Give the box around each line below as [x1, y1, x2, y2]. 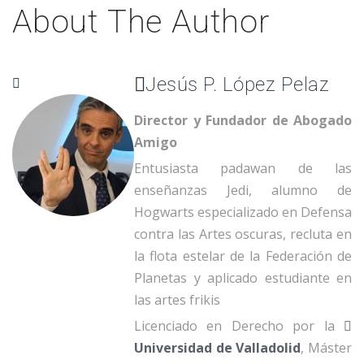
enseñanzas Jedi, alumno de [134, 181, 352, 200]
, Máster [301, 339, 353, 357]
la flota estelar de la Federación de [134, 247, 352, 266]
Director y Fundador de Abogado [134, 111, 352, 130]
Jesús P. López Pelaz [145, 73, 330, 97]
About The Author [12, 2, 270, 41]
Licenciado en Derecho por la [134, 317, 344, 336]
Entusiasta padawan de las [134, 159, 352, 178]
